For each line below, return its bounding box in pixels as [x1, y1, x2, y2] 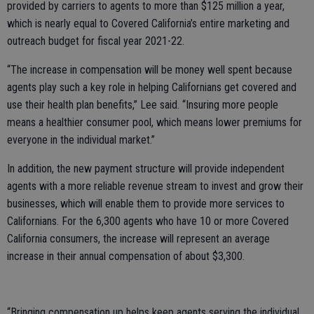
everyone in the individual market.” [7, 133, 155, 146]
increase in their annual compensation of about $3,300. [7, 250, 245, 263]
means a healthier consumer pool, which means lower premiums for [7, 116, 302, 129]
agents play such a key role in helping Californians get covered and [7, 81, 296, 94]
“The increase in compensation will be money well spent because [7, 63, 292, 76]
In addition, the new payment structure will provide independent [7, 162, 285, 175]
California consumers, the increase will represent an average [7, 232, 270, 245]
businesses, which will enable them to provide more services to [7, 197, 285, 210]
